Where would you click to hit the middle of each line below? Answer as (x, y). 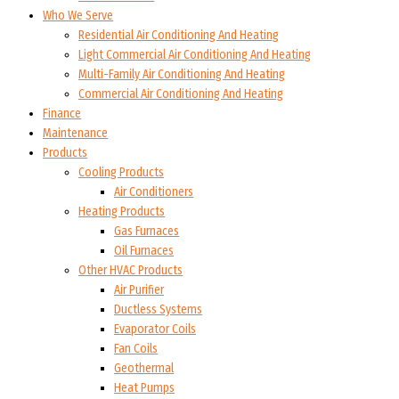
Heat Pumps (144, 387)
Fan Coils (136, 348)
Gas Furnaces (147, 231)
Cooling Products (121, 172)
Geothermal (144, 368)
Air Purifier (139, 289)
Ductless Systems (158, 309)
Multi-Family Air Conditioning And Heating (182, 74)
